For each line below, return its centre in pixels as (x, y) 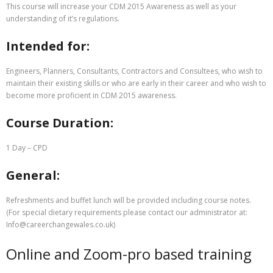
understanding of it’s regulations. (63, 19)
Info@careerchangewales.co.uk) (61, 225)
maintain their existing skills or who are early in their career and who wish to (136, 83)
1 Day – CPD (27, 148)
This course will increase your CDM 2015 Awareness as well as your (121, 7)
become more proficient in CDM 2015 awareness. (91, 96)
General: (33, 175)
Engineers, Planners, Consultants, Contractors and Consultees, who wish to (134, 71)
